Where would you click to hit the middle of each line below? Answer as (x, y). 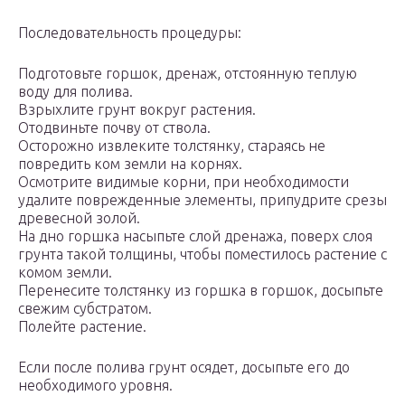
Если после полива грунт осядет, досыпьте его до (184, 367)
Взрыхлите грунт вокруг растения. (137, 110)
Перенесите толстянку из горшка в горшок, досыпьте (201, 291)
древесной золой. (79, 218)
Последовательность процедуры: (130, 33)
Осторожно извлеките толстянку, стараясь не (172, 146)
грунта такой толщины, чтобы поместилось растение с (202, 254)
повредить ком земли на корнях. (130, 164)
